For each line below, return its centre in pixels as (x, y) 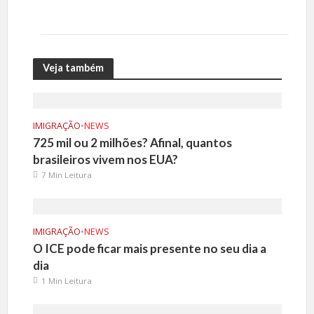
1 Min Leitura (66, 280)
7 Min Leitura (66, 175)
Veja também (73, 68)
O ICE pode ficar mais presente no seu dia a (149, 248)
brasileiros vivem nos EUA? (105, 159)
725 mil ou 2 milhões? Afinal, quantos (132, 142)
